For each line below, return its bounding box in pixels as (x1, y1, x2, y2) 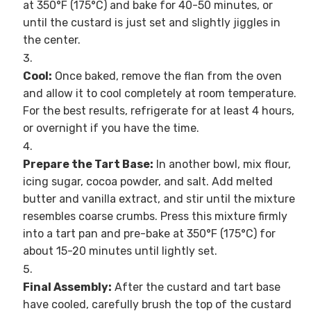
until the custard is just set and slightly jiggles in (22, 16, 280, 30)
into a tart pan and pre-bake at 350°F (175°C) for (22, 227, 276, 241)
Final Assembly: (22, 280, 112, 294)
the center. (22, 33, 81, 47)
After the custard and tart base (111, 280, 280, 294)
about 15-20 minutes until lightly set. (22, 244, 217, 258)
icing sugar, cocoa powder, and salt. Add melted (22, 175, 273, 189)
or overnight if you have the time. (22, 121, 199, 135)
